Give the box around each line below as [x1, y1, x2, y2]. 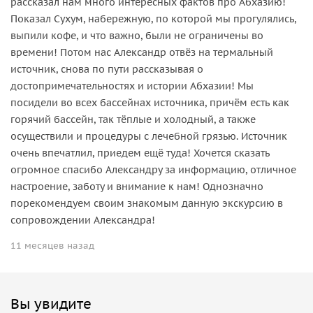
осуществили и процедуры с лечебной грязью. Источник [10, 130, 287, 143]
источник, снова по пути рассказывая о [10, 63, 203, 76]
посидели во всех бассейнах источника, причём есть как [10, 96, 289, 110]
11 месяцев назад [10, 240, 94, 252]
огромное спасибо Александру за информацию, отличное [10, 163, 296, 177]
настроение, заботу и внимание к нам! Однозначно [10, 180, 263, 194]
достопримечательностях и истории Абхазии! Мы [10, 80, 254, 93]
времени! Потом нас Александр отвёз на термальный [10, 46, 273, 59]
